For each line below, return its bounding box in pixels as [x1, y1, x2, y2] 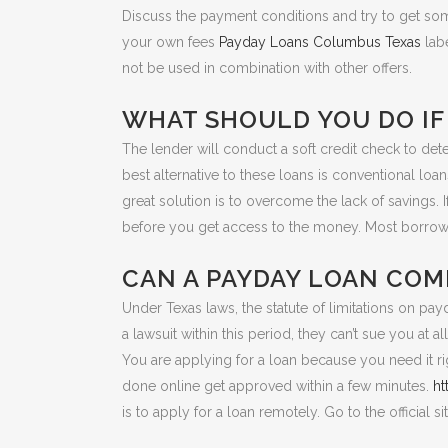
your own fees [122, 34, 219, 51]
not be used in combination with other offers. [122, 60, 412, 77]
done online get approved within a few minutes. [122, 378, 433, 395]
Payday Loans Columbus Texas [219, 34, 421, 51]
